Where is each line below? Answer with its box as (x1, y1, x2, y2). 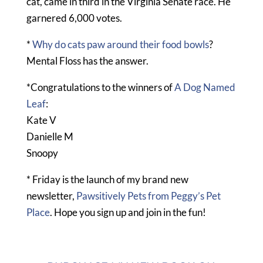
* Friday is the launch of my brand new (26, 173, 188, 186)
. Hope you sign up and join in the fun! (49, 205, 206, 218)
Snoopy (26, 146, 58, 159)
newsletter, (26, 189, 75, 202)
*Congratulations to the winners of (26, 80, 174, 93)
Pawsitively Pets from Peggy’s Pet (74, 189, 221, 202)
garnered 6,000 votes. (26, 11, 122, 24)
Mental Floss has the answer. (26, 54, 149, 67)
